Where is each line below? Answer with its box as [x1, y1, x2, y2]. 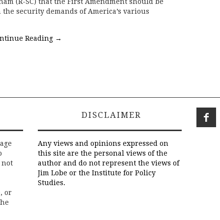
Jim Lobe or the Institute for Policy [38, 169, 156, 177]
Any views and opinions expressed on [38, 139, 168, 148]
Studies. [38, 179, 65, 187]
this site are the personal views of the [38, 149, 167, 158]
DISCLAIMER [78, 110, 141, 120]
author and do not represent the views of [38, 159, 179, 167]
